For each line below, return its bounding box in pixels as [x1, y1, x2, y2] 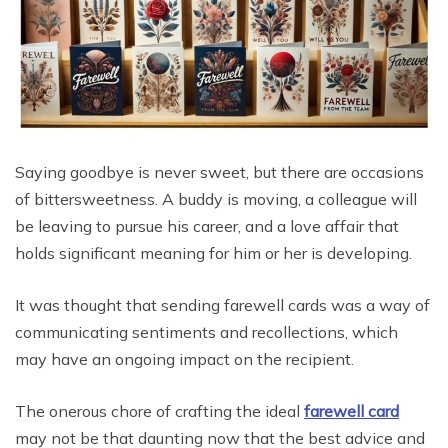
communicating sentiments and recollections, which [15, 322, 398, 343]
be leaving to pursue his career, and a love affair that [15, 216, 399, 237]
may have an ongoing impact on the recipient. [15, 349, 354, 370]
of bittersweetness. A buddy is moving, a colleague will [15, 189, 417, 210]
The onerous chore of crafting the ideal [15, 401, 304, 422]
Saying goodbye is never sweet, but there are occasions [15, 162, 424, 183]
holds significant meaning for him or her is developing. [15, 243, 412, 264]
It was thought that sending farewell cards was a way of [15, 295, 430, 316]
